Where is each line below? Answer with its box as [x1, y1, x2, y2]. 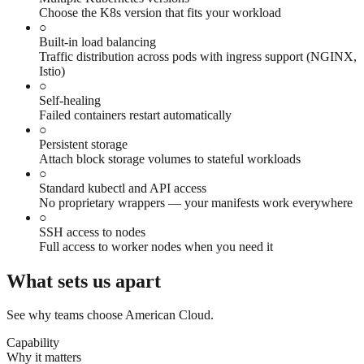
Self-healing [39, 93, 101, 107]
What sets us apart [6, 270, 161, 292]
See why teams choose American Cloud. [6, 308, 214, 323]
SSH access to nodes [39, 224, 145, 239]
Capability [6, 336, 59, 350]
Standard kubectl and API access [39, 180, 206, 195]
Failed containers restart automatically [39, 107, 232, 122]
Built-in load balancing [39, 34, 156, 49]
